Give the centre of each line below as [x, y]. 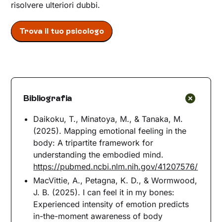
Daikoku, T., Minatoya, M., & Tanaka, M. [108, 119]
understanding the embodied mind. [99, 154]
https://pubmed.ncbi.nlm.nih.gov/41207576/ [116, 166]
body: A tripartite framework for [93, 142]
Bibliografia [48, 98]
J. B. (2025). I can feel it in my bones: [104, 192]
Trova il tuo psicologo [62, 31]
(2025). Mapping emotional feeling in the [110, 131]
